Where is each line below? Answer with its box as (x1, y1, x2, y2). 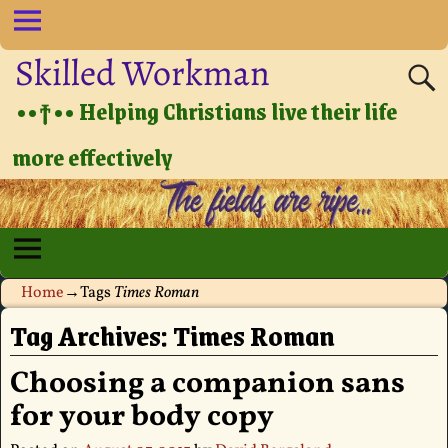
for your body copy (9, 396, 274, 439)
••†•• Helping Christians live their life (16, 91, 398, 130)
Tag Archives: (9, 313, 173, 358)
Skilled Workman (15, 47, 271, 97)
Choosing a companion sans (9, 363, 405, 406)
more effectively (12, 137, 173, 176)
